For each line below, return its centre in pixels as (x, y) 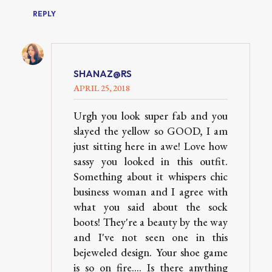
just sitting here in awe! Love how (151, 146)
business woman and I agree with (151, 192)
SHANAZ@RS (103, 73)
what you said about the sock (151, 207)
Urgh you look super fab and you (151, 116)
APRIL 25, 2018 (102, 88)
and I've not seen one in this (151, 237)
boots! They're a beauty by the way (151, 222)
